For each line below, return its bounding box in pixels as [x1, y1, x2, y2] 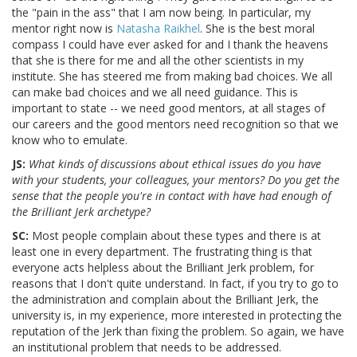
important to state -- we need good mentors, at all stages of [12, 100, 325, 116]
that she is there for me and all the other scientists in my [12, 53, 304, 69]
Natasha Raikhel [116, 21, 200, 37]
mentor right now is [12, 21, 116, 37]
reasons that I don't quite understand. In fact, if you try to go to [12, 276, 339, 292]
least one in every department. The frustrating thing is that [12, 244, 312, 260]
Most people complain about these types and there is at [29, 228, 321, 244]
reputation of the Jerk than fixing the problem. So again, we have [12, 324, 344, 339]
